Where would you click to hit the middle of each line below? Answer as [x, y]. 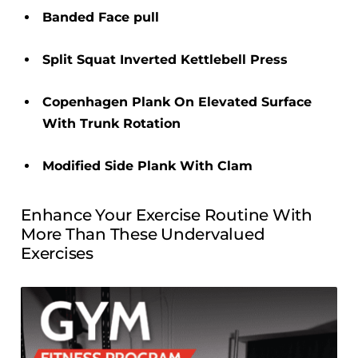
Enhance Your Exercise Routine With [167, 215]
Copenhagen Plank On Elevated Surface [177, 101]
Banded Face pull [100, 17]
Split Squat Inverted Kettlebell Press [165, 59]
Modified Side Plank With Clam [147, 165]
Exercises [57, 253]
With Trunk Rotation [111, 123]
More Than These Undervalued [143, 234]
